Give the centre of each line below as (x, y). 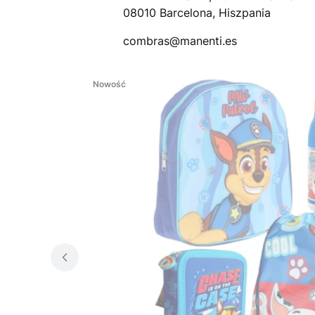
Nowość (109, 84)
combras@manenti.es (180, 41)
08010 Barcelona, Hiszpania (197, 13)
